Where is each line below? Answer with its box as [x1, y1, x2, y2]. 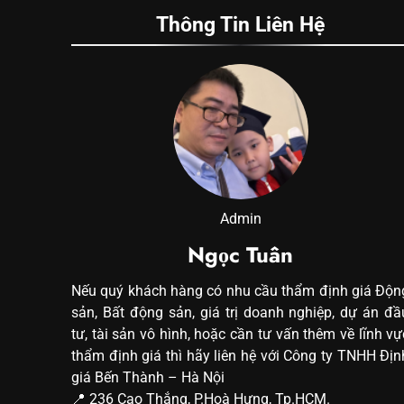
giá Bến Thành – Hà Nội [71, 368, 225, 386]
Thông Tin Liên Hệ [156, 11, 326, 37]
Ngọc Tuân [188, 238, 294, 271]
